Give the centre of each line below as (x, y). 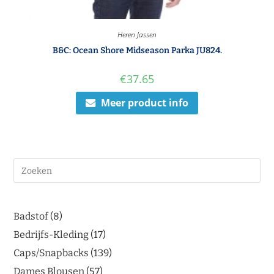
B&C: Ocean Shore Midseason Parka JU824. (137, 50)
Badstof (31, 217)
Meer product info (145, 102)
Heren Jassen (137, 34)
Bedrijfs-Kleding (51, 235)
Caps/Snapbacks (51, 253)
